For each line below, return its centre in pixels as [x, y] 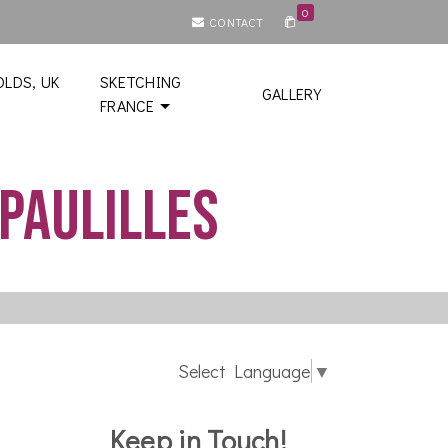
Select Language [244, 370]
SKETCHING [140, 82]
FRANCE [127, 106]
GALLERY [291, 94]
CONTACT [236, 22]
